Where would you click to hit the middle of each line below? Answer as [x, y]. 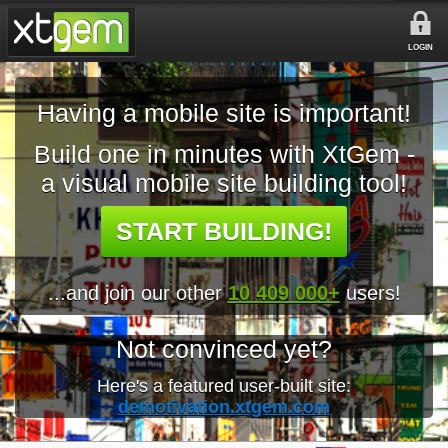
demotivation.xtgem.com [224, 407]
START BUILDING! [224, 231]
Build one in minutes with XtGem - [224, 154]
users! [370, 293]
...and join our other [137, 293]
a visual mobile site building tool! [224, 183]
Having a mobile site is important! [224, 113]
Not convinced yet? [224, 349]
